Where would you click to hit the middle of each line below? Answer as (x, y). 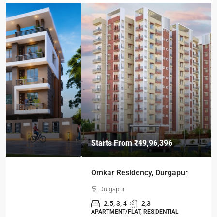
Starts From (37, 143)
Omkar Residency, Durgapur (64, 172)
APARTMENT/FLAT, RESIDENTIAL (59, 211)
